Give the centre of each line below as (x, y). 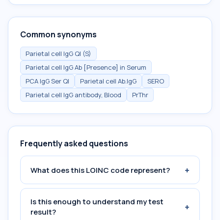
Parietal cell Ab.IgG (108, 81)
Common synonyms (58, 34)
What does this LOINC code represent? (100, 170)
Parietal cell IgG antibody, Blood (73, 95)
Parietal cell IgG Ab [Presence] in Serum (86, 67)
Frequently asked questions (74, 143)
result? (43, 212)
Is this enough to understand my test (97, 202)
